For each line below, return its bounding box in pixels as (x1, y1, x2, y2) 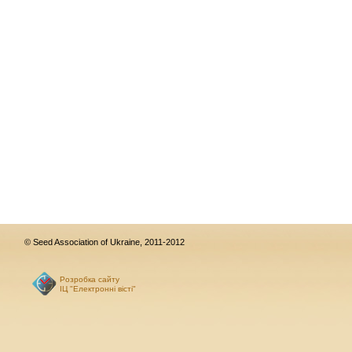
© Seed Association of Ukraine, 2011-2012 (24, 237, 185, 247)
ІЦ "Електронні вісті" (60, 284, 136, 293)
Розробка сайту (60, 274, 119, 284)
